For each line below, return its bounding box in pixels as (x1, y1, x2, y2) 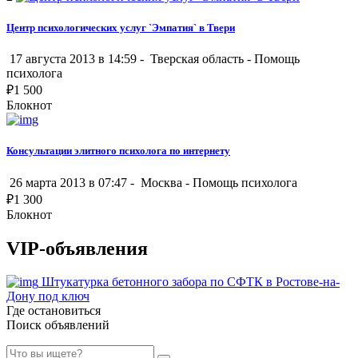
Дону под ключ (6, 289, 89, 304)
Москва (137, 175, 185, 189)
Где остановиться (6, 304, 101, 318)
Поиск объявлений (6, 318, 109, 332)
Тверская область (147, 52, 247, 66)
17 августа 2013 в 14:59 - (6, 52, 147, 66)
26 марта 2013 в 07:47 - (6, 175, 137, 189)
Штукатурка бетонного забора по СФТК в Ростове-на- (42, 275, 340, 289)
